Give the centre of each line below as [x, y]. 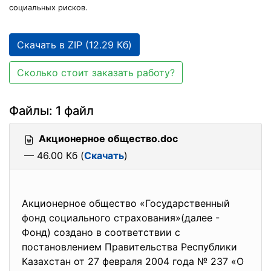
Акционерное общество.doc [108, 139]
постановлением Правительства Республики [129, 247]
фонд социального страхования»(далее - [121, 218]
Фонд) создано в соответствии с [101, 232]
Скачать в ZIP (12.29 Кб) [74, 45]
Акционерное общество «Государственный [126, 203]
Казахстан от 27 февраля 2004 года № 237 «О [133, 261]
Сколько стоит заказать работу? [96, 73]
